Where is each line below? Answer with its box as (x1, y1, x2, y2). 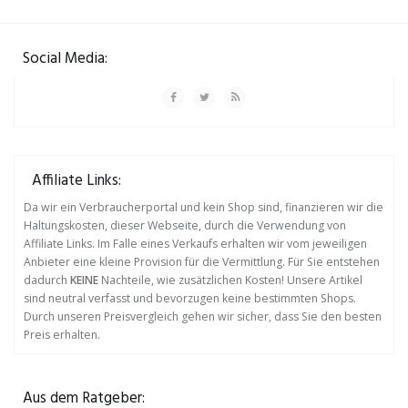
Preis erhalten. (24, 327, 100, 342)
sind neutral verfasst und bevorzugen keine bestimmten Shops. (24, 291, 356, 306)
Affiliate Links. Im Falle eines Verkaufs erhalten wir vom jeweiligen (24, 236, 367, 251)
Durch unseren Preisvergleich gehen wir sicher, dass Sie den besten (24, 309, 382, 324)
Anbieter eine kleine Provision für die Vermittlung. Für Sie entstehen (24, 254, 380, 270)
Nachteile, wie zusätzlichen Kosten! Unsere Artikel (101, 272, 362, 288)
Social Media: (23, 46, 107, 71)
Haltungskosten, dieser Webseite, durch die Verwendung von (24, 218, 346, 233)
